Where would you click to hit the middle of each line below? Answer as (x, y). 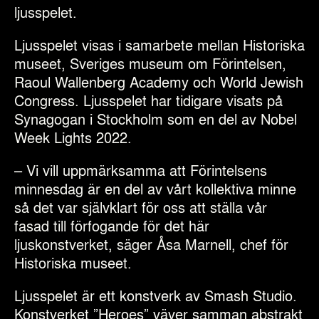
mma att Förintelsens (200, 169)
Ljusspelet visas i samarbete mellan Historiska (159, 44)
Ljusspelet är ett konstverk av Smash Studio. (156, 295)
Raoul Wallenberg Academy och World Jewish (159, 81)
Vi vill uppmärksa (78, 169)
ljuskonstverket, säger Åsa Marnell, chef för (151, 244)
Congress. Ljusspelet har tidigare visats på (148, 100)
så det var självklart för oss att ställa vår (141, 206)
